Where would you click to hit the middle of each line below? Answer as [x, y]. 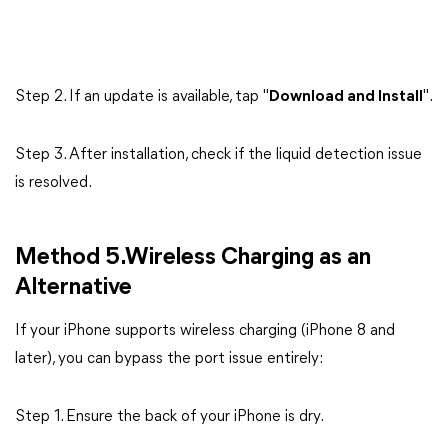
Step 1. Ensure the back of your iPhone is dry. [169, 417]
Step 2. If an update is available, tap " [142, 97]
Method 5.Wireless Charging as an [193, 258]
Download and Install [346, 97]
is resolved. [53, 183]
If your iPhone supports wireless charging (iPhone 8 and [205, 331]
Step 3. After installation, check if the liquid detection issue [218, 155]
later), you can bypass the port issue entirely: [169, 359]
